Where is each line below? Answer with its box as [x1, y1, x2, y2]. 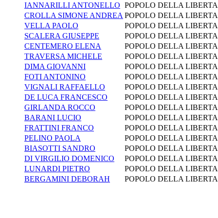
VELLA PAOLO [24, 21, 78, 30]
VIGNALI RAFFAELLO [24, 82, 105, 91]
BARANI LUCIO [24, 113, 81, 122]
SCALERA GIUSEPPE [24, 31, 99, 40]
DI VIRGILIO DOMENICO [24, 154, 114, 163]
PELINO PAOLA [24, 133, 81, 142]
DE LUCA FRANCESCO [24, 92, 108, 101]
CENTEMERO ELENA [24, 41, 101, 50]
